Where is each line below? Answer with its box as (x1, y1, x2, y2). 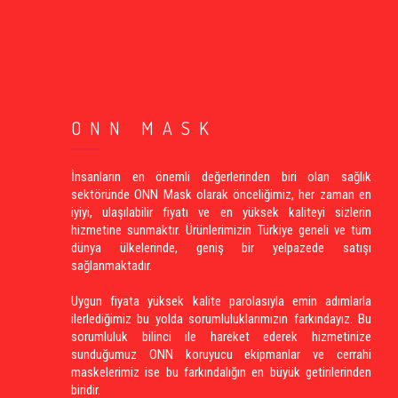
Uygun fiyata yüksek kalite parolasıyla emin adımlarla (71, 293, 371, 309)
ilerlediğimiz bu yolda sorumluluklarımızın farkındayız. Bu (71, 311, 371, 327)
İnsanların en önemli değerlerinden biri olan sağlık (71, 169, 371, 185)
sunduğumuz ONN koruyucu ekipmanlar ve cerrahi (71, 346, 371, 362)
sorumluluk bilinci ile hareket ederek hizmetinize (71, 329, 371, 345)
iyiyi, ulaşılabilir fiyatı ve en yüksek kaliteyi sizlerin (71, 204, 371, 220)
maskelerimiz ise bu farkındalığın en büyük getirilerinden (71, 364, 371, 380)
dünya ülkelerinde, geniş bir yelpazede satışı (71, 240, 371, 256)
